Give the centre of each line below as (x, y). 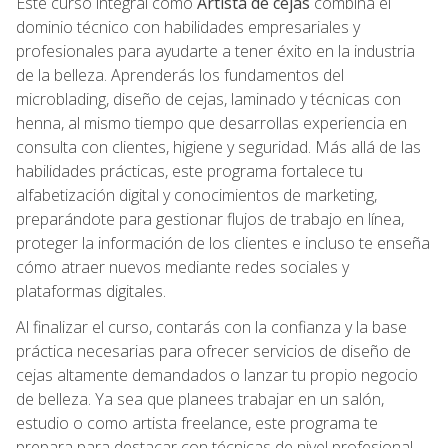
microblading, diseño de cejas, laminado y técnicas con (208, 98)
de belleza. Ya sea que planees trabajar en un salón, (200, 398)
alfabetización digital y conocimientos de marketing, (196, 194)
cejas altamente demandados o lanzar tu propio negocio (217, 374)
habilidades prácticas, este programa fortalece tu (189, 170)
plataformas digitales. (91, 290)
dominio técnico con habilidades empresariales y (188, 26)
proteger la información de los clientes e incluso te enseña (223, 242)
